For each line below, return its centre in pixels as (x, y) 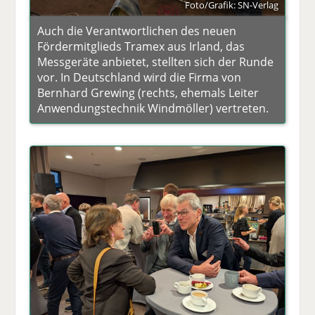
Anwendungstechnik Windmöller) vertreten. (153, 109)
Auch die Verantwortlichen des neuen (137, 31)
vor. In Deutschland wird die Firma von (140, 78)
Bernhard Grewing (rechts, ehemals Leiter (148, 93)
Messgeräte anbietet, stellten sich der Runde (156, 62)
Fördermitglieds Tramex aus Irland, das (141, 47)
